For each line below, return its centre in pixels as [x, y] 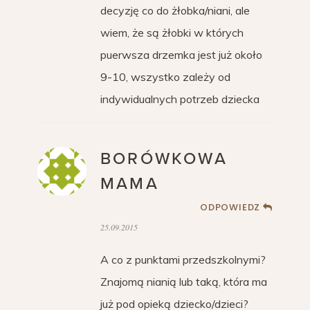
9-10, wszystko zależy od [165, 77]
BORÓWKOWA [164, 159]
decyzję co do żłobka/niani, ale [175, 10]
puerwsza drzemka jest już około [181, 55]
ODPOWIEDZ [230, 207]
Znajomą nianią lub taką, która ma [184, 282]
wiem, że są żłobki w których [172, 33]
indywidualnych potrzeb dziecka [180, 99]
